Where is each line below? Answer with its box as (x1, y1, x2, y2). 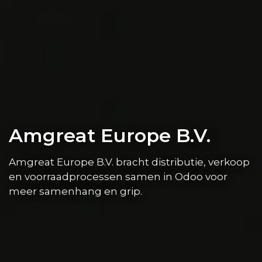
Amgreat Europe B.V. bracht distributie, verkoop (9, 156, 250, 168)
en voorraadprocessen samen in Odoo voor (9, 170, 227, 182)
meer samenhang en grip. (9, 185, 142, 197)
